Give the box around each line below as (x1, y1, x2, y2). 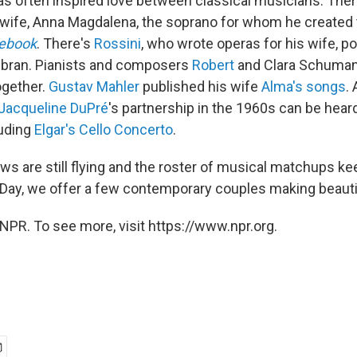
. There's (37, 35, 94, 52)
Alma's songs (261, 78, 346, 95)
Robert (192, 57, 234, 73)
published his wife (139, 78, 261, 95)
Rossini (94, 35, 141, 52)
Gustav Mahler (49, 78, 139, 95)
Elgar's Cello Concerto (34, 121, 173, 138)
